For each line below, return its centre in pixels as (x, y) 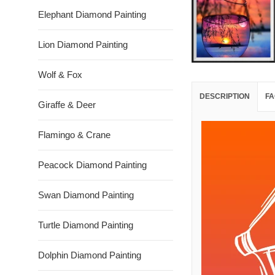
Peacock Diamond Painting (92, 165)
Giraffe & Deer (67, 105)
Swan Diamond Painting (86, 195)
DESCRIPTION (225, 97)
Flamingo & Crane (74, 135)
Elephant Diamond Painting (92, 14)
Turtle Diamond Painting (86, 225)
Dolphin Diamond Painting (90, 255)
